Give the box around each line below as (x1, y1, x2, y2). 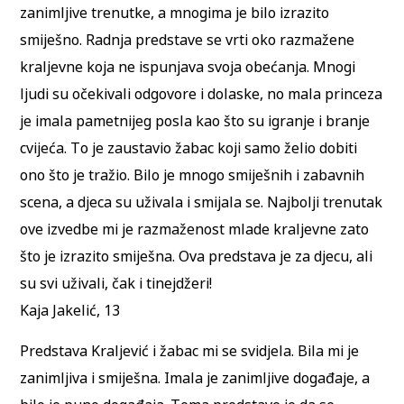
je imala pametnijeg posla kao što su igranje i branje (20, 111, 371, 132)
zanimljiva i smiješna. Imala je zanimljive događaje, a (20, 367, 371, 388)
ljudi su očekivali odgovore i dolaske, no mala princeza (20, 84, 383, 105)
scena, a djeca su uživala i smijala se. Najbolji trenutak (20, 192, 383, 213)
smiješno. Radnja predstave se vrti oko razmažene (20, 30, 355, 50)
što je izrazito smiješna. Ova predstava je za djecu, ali (20, 246, 373, 267)
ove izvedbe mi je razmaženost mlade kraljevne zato (20, 219, 370, 240)
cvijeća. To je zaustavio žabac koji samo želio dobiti (20, 138, 358, 159)
